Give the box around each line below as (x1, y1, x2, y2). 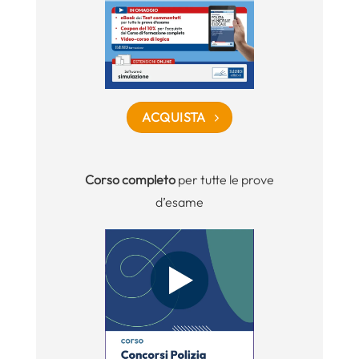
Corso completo (85, 171, 175, 188)
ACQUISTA (142, 109, 206, 126)
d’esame (155, 193, 204, 210)
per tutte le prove (175, 171, 274, 188)
